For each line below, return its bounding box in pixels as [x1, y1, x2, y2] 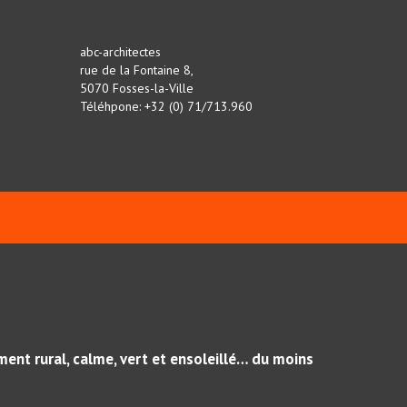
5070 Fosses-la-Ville [80, 80, 194, 96]
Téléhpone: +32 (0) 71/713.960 [80, 98, 253, 114]
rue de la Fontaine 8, [80, 62, 194, 78]
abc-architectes [80, 44, 161, 60]
